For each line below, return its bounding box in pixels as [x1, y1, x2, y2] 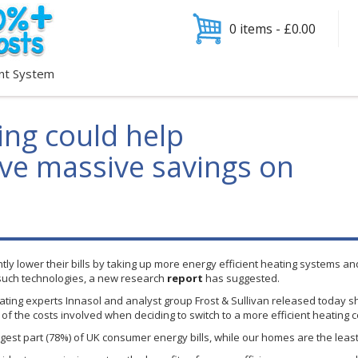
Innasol [66, 293, 101, 308]
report [167, 271, 203, 285]
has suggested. [203, 271, 280, 285]
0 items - [229, 20, 284, 38]
